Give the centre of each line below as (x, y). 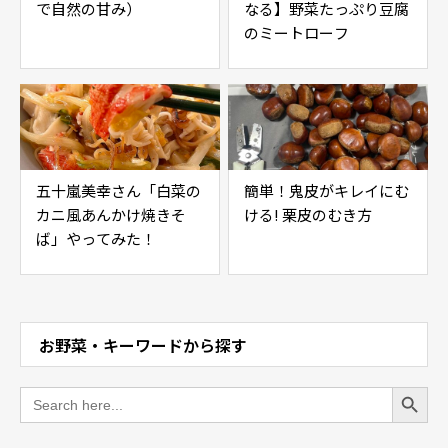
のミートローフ (296, 32)
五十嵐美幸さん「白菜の (118, 190)
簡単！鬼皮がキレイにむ (326, 190)
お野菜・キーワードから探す (143, 345)
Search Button (411, 386)
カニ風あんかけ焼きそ (111, 214)
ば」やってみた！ (96, 238)
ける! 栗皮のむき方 (308, 214)
